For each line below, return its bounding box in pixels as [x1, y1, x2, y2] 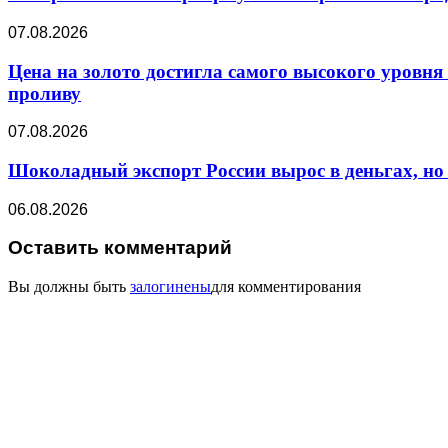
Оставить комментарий [8, 237, 232, 259]
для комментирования [211, 278, 361, 296]
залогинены [130, 278, 211, 296]
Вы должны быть [8, 278, 130, 296]
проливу [8, 82, 81, 104]
